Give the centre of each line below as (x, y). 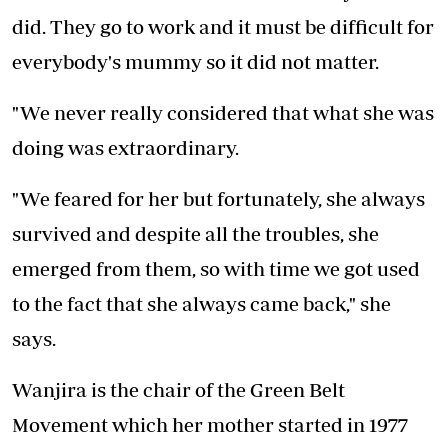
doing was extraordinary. (125, 148)
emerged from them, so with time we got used (216, 269)
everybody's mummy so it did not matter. (195, 62)
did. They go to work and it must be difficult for (223, 27)
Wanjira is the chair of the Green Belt (178, 390)
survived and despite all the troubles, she (195, 234)
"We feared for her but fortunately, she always (218, 199)
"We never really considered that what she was (223, 113)
